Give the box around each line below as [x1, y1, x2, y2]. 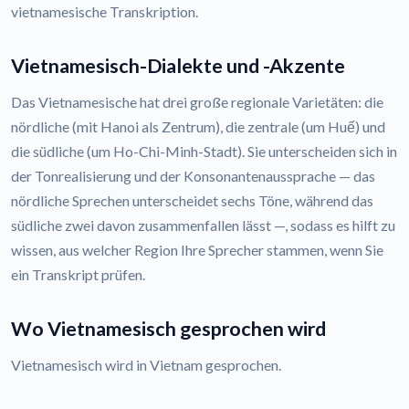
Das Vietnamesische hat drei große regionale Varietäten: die [11, 93, 383, 111]
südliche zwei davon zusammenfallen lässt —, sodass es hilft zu [11, 216, 395, 235]
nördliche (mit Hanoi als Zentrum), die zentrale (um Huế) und [11, 118, 385, 136]
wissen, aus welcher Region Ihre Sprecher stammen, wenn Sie [11, 241, 383, 259]
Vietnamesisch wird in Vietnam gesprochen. [11, 356, 281, 374]
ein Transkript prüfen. [11, 266, 145, 284]
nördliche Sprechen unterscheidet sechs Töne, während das [11, 192, 373, 210]
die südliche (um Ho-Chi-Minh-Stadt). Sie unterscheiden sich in [11, 142, 397, 161]
